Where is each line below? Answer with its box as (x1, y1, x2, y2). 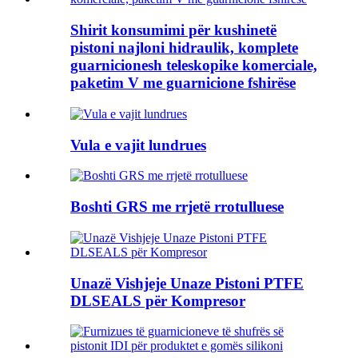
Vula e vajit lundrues (70, 136, 206, 153)
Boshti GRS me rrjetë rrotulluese (70, 198, 284, 216)
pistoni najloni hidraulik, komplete (70, 39, 298, 57)
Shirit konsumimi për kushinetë (70, 22, 276, 39)
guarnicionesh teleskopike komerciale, (70, 57, 317, 74)
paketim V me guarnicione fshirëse (70, 74, 296, 92)
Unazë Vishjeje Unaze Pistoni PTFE (70, 274, 304, 292)
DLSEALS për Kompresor (70, 292, 245, 309)
